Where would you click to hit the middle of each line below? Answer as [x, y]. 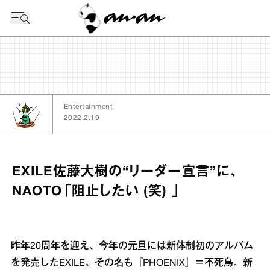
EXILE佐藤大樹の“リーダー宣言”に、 [126, 172]
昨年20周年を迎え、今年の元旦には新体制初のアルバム [132, 246]
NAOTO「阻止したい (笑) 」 [96, 192]
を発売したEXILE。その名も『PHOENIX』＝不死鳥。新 [132, 263]
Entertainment [89, 107]
